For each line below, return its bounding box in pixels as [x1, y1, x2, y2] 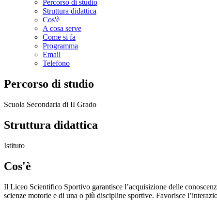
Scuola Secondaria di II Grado [4, 100, 96, 108]
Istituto [4, 141, 25, 150]
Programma [43, 42, 78, 50]
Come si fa [43, 33, 76, 42]
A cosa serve [43, 24, 81, 33]
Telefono [43, 59, 70, 68]
